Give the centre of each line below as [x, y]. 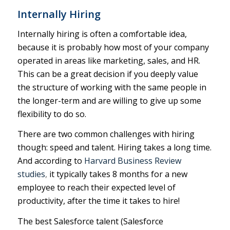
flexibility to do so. [52, 114]
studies [31, 174]
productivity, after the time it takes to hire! [98, 201]
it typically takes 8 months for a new [117, 174]
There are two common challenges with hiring [106, 134]
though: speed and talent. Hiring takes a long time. [114, 148]
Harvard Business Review [132, 161]
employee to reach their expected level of [96, 188]
